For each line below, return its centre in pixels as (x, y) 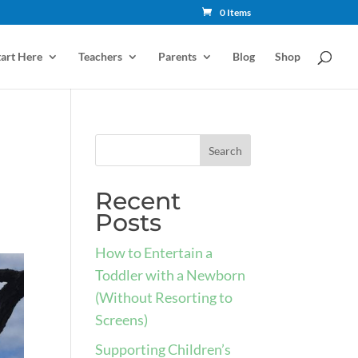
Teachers (100, 56)
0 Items (235, 12)
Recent (138, 201)
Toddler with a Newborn (171, 275)
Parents (177, 56)
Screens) (122, 320)
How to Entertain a (154, 253)
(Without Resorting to (164, 297)
